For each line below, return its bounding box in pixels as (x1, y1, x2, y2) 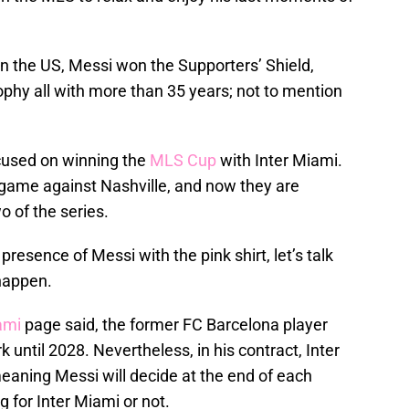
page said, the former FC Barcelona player (21, 315, 328, 335)
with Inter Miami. (216, 151, 342, 171)
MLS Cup (150, 151, 216, 171)
